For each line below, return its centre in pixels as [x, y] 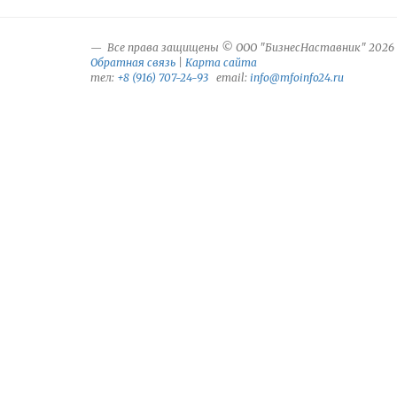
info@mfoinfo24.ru [297, 78]
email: [229, 78]
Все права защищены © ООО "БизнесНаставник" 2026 [249, 47]
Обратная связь [133, 62]
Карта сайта [221, 62]
